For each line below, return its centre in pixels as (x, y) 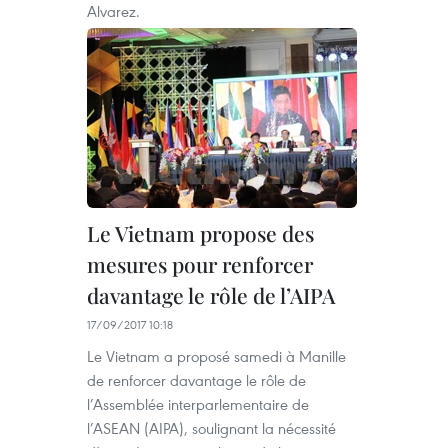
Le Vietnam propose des (200, 233)
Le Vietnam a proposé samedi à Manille (216, 356)
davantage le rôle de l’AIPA (211, 295)
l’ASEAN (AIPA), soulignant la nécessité (211, 428)
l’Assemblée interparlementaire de (198, 404)
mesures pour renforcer (200, 264)
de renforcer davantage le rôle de (196, 380)
